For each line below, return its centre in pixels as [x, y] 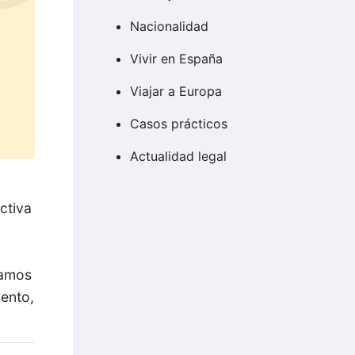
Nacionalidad [169, 27]
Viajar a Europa [176, 92]
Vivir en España [176, 59]
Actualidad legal [178, 157]
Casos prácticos [178, 124]
